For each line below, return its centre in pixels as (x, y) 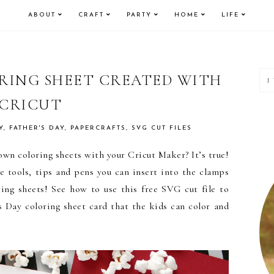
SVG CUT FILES (162, 128)
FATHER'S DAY (37, 128)
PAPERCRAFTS (98, 128)
